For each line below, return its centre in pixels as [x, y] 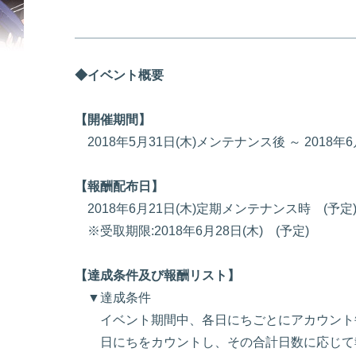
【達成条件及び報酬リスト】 [157, 275]
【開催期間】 [113, 120]
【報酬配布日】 [119, 186]
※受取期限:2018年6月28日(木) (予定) [192, 231]
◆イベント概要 [119, 75]
